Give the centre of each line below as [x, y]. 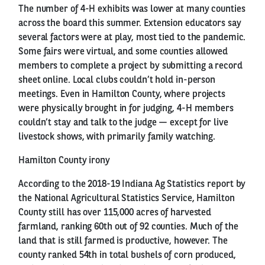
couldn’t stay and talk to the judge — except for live [123, 123]
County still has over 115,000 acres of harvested [115, 213]
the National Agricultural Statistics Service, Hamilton [127, 198]
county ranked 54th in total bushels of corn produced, [127, 255]
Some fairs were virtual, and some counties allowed [123, 52]
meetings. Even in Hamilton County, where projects [122, 94]
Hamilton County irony [64, 161]
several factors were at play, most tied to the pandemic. [132, 38]
